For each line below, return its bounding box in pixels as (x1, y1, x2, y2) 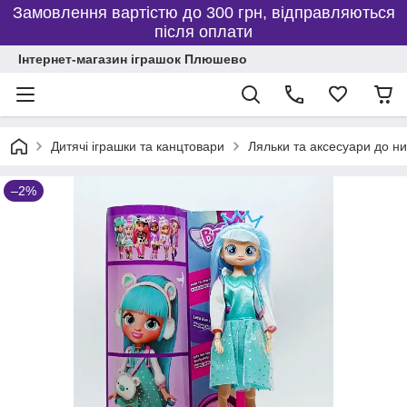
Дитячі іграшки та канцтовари (51, 139, 224, 154)
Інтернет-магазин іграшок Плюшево (18, 52, 247, 66)
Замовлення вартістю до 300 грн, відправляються (12, 4, 395, 22)
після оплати (154, 23, 253, 41)
